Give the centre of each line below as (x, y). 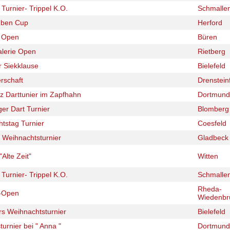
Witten (208, 156)
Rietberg (212, 51)
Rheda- (210, 189)
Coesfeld (212, 123)
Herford (210, 23)
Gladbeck (213, 138)
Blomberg (213, 109)
